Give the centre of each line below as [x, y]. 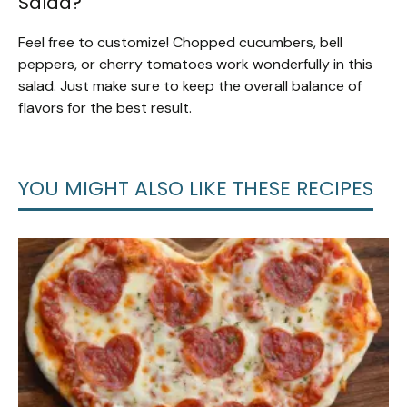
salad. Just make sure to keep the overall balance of [190, 86]
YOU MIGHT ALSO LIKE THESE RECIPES [196, 189]
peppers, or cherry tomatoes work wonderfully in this [195, 65]
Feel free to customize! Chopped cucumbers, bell [180, 43]
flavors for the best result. [105, 108]
